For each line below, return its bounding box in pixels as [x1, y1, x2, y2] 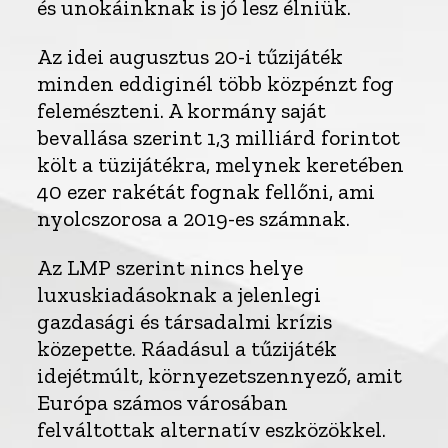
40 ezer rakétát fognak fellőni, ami [37, 178, 376, 206]
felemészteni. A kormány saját [37, 97, 327, 125]
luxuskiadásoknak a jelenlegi [37, 281, 322, 309]
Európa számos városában [37, 389, 289, 417]
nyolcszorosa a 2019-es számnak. [37, 205, 351, 233]
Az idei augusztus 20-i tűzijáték [37, 43, 344, 71]
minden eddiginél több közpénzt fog [37, 70, 395, 98]
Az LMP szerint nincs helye [37, 254, 304, 282]
